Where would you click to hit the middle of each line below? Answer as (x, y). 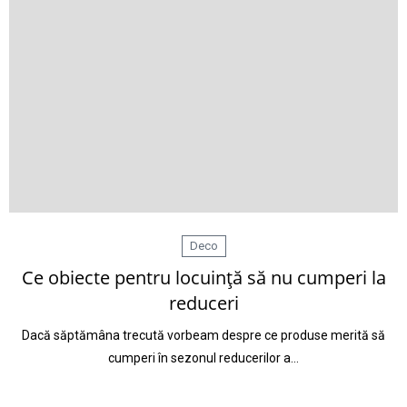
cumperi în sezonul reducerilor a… (203, 358)
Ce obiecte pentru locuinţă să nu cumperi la (203, 278)
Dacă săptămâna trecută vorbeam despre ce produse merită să (203, 335)
